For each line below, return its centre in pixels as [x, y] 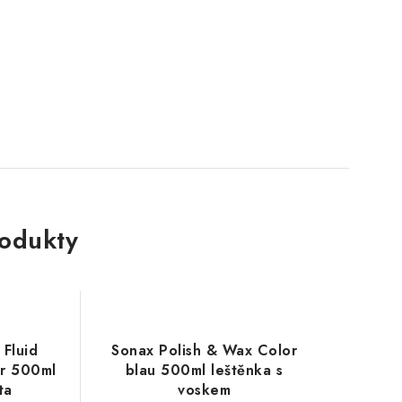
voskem [205, 390]
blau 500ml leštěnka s [204, 370]
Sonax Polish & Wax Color [205, 350]
